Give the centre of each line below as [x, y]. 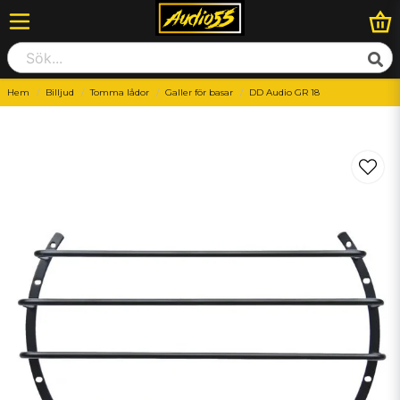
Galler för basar [199, 92]
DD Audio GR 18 [284, 92]
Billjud [60, 92]
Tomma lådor [120, 92]
